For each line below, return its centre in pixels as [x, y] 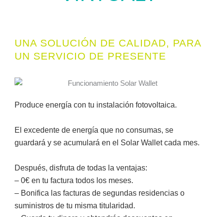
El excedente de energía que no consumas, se [94, 130]
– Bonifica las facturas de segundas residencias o [100, 193]
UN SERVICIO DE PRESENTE [90, 56]
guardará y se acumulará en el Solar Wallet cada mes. [107, 143]
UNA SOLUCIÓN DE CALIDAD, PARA [108, 43]
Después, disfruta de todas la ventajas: [81, 168]
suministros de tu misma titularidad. [75, 206]
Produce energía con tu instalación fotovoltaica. [96, 105]
